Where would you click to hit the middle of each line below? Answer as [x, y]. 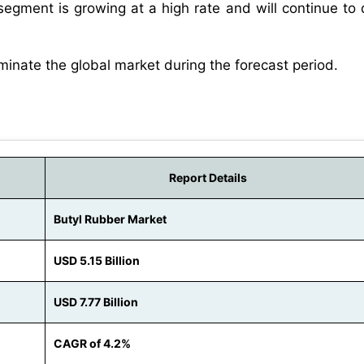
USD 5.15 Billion [97, 260]
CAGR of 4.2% [92, 343]
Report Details [208, 178]
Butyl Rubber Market [110, 219]
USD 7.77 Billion [96, 302]
